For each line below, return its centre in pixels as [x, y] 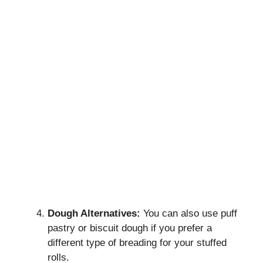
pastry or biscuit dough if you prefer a [130, 228]
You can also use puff [189, 213]
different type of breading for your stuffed [137, 242]
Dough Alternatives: [94, 213]
